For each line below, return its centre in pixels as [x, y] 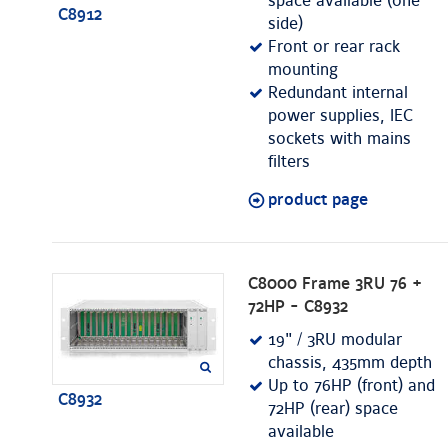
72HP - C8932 [298, 307]
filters [289, 162]
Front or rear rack [334, 47]
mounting [303, 70]
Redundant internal [338, 93]
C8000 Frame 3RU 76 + [335, 284]
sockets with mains [339, 139]
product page [318, 200]
